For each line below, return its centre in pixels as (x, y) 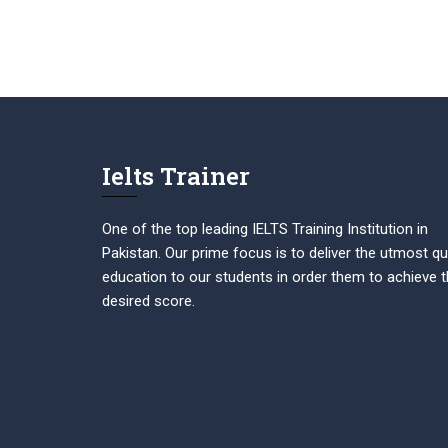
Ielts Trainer (176, 176)
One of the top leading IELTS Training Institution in (265, 229)
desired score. (148, 301)
